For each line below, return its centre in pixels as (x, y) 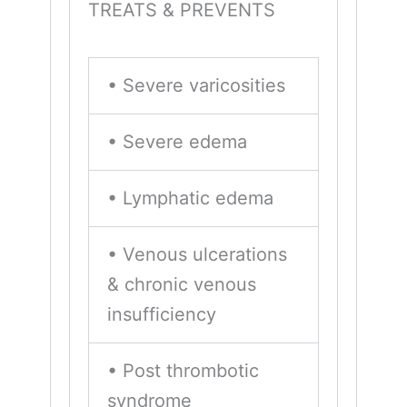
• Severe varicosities (196, 85)
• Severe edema (177, 141)
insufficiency (162, 314)
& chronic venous (182, 284)
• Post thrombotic (183, 370)
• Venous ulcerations (197, 254)
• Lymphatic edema (190, 198)
